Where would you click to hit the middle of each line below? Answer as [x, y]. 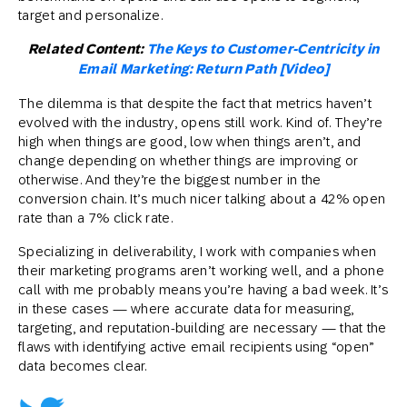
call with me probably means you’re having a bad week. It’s [203, 289]
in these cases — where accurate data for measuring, [186, 308]
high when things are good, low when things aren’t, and [190, 141]
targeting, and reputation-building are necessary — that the [203, 327]
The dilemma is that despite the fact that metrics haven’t [195, 103]
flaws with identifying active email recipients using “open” [197, 346]
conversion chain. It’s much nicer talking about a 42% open [202, 198]
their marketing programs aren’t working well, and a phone [202, 270]
